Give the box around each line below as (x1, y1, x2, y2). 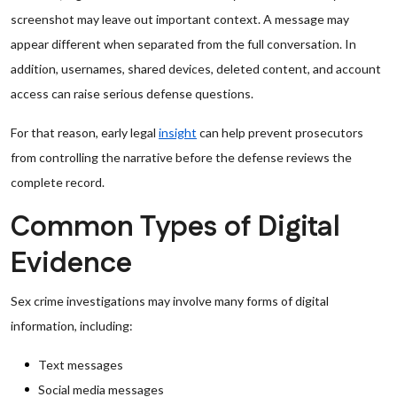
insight (159, 125, 197, 140)
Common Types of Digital (11, 207, 340, 247)
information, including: (11, 318, 133, 333)
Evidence (11, 244, 132, 284)
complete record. (11, 175, 105, 190)
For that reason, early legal (11, 125, 159, 140)
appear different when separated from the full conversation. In (11, 36, 356, 51)
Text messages (38, 357, 123, 372)
